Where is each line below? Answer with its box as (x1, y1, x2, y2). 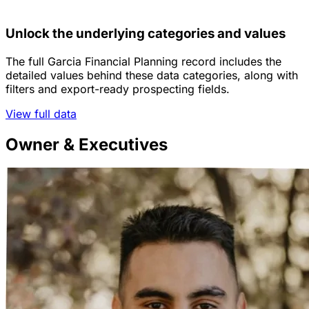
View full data (6, 106, 77, 121)
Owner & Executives (6, 134, 168, 154)
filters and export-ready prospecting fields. (6, 81, 230, 96)
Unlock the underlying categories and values (6, 25, 286, 41)
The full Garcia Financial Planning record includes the (6, 54, 281, 68)
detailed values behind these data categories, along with (6, 68, 298, 82)
